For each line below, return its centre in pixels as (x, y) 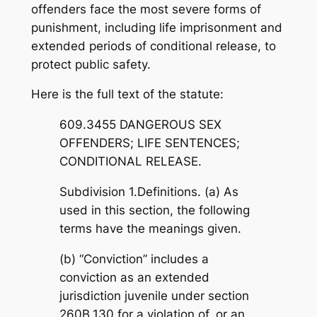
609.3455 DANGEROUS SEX (140, 125)
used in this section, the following (154, 210)
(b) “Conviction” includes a (134, 259)
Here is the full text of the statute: (127, 94)
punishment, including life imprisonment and (156, 27)
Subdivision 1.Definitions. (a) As (149, 191)
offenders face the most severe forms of (146, 9)
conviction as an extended (134, 277)
